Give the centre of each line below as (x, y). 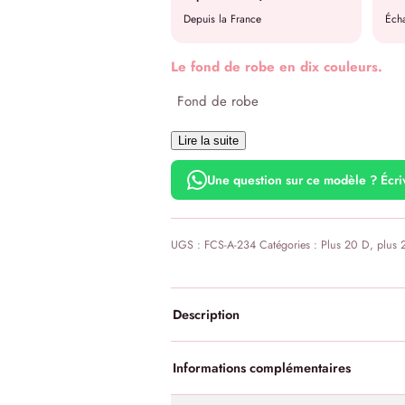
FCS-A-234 (230, 245)
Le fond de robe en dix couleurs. (276, 67)
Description (206, 315)
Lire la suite (208, 141)
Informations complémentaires (261, 368)
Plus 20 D (345, 245)
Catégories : (290, 245)
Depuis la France (222, 19)
